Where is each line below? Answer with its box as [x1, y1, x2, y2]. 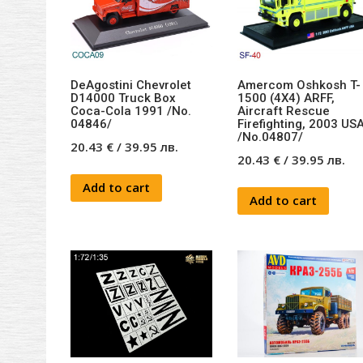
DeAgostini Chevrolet [70, 78, 191, 93]
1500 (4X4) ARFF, [237, 91, 335, 106]
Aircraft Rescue [237, 104, 330, 119]
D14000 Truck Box [70, 91, 176, 106]
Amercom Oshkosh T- [237, 78, 361, 93]
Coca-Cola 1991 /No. [70, 104, 191, 119]
